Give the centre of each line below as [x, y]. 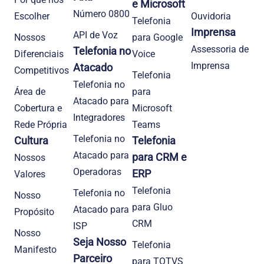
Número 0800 [101, 14]
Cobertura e [38, 108]
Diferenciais [39, 54]
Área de [30, 91]
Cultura [31, 140]
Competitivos [42, 70]
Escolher [32, 16]
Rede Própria [41, 124]
